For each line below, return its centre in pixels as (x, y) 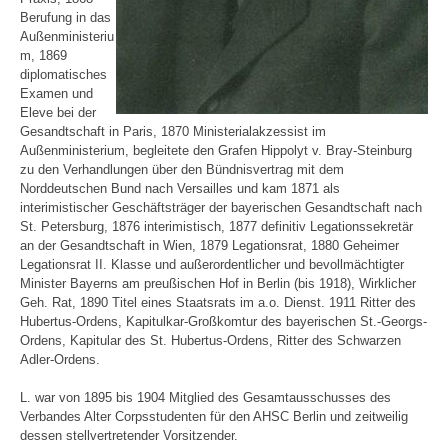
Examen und (56, 93)
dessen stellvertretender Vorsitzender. (129, 436)
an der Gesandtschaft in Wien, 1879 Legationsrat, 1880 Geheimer (209, 245)
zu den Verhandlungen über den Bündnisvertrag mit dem (182, 169)
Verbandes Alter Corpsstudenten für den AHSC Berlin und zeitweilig (214, 417)
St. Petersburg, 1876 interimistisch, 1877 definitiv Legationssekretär (216, 226)
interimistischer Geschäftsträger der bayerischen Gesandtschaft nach (221, 207)
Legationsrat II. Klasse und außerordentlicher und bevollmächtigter (212, 264)
